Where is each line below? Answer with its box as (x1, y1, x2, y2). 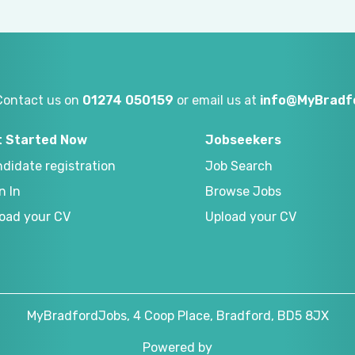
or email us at (173, 93, 260, 109)
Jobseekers (205, 132, 281, 148)
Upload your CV (205, 209, 296, 225)
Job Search (205, 158, 273, 174)
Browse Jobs (205, 184, 281, 200)
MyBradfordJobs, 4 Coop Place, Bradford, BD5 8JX (26, 308, 329, 324)
